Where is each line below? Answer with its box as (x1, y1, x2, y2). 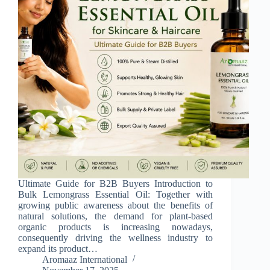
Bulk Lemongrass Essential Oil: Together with (18, 189, 213, 199)
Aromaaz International (42, 254, 127, 265)
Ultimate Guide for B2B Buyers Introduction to (18, 178, 213, 189)
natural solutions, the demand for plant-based (18, 210, 213, 221)
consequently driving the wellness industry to (18, 232, 213, 243)
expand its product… (18, 243, 98, 254)
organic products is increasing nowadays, (18, 221, 213, 232)
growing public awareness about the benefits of (18, 199, 213, 210)
